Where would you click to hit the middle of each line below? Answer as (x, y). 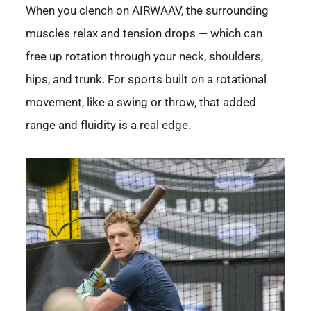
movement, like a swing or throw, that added (141, 103)
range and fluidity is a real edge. (108, 126)
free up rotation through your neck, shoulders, (144, 57)
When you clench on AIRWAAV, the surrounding (147, 11)
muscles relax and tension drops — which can (144, 34)
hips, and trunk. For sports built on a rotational (146, 80)
